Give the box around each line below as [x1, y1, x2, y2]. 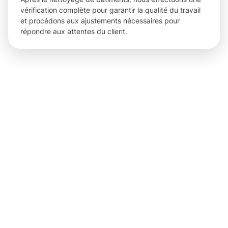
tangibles [114, 179, 201, 204]
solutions [114, 155, 201, 180]
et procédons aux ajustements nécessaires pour [20, 16, 180, 25]
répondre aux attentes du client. [20, 27, 127, 36]
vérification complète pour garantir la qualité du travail [20, 6, 201, 15]
